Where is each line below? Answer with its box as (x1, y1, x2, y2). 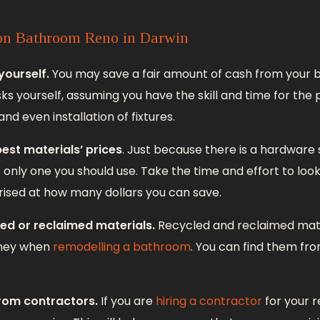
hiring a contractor (155, 293, 262, 310)
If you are (97, 293, 156, 310)
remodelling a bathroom (52, 239, 191, 256)
